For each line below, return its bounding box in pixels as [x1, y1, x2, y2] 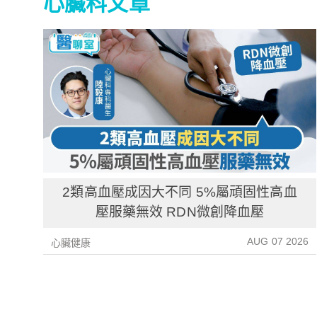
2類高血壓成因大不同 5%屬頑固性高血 [62, 184, 297, 200]
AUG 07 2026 [247, 235, 309, 247]
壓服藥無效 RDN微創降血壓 [95, 204, 265, 219]
